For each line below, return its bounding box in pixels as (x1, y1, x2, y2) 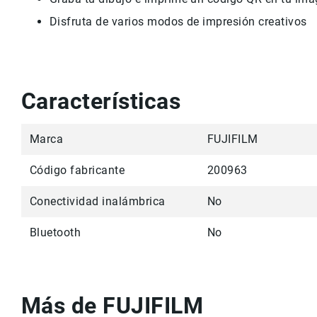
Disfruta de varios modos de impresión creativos (50, 15, 307, 29)
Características (21, 88, 181, 115)
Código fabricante (30, 163, 125, 178)
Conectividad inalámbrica (30, 195, 166, 209)
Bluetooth (30, 226, 81, 240)
